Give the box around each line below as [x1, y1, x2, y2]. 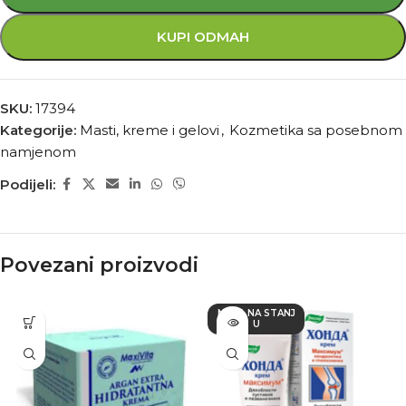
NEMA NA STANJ [217, 307, 295, 319]
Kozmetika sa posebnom [229, 121, 402, 139]
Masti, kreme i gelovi [80, 121, 219, 139]
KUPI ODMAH [157, 28, 249, 45]
